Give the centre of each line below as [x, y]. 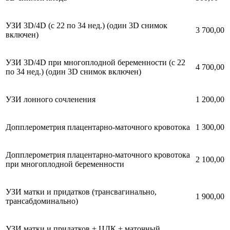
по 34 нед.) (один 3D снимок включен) [73, 71]
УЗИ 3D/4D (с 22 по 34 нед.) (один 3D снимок [87, 25]
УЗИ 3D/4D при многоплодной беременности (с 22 [95, 62]
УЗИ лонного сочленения [51, 99]
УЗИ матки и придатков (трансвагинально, [81, 191]
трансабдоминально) [42, 201]
